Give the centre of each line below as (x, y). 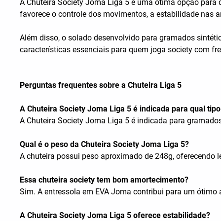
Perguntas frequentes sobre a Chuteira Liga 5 (101, 85)
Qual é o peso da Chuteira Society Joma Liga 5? (104, 145)
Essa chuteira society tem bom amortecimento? (104, 180)
